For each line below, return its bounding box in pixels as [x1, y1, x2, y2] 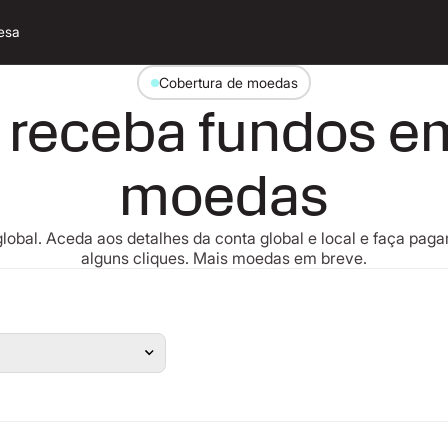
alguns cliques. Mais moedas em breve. [81, 248, 367, 268]
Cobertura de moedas [158, 73, 298, 91]
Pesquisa [223, 268, 282, 285]
